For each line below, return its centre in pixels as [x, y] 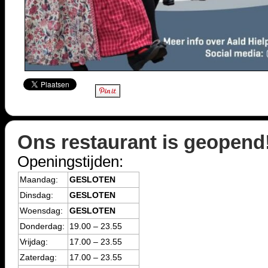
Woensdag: [41, 211]
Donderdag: [42, 226]
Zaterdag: [38, 257]
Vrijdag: [34, 242]
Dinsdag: [36, 195]
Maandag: [39, 179]
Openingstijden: [70, 162]
